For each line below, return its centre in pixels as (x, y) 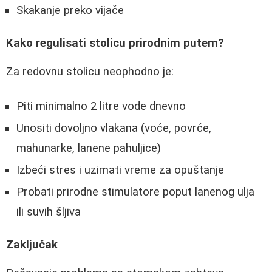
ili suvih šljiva (49, 212)
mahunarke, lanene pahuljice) (89, 148)
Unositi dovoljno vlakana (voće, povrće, (114, 128)
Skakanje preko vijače (70, 10)
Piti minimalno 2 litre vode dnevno (101, 106)
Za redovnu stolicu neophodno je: (90, 71)
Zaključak (32, 244)
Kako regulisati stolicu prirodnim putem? (115, 43)
